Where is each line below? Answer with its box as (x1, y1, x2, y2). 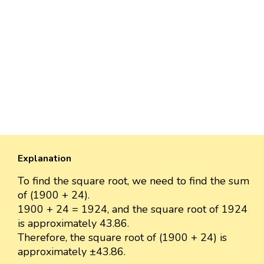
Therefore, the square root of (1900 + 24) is (18, 230, 227, 245)
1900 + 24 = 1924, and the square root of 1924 (18, 202, 247, 216)
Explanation (18, 151, 71, 165)
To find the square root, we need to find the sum (18, 173, 249, 188)
